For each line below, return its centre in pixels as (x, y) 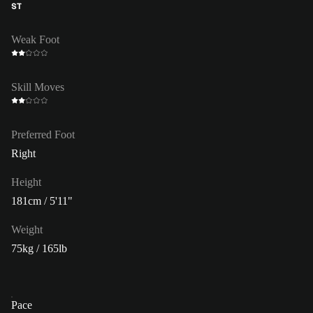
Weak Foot (35, 39)
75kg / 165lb (39, 248)
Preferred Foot (43, 134)
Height (26, 182)
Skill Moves (38, 87)
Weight (27, 229)
